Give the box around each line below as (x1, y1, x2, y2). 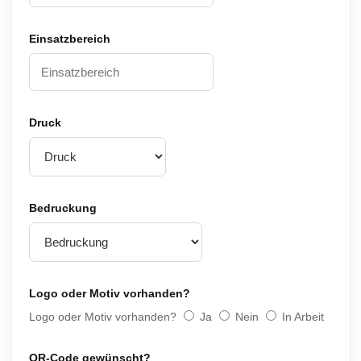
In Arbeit (282, 310, 325, 323)
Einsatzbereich (29, 32, 111, 45)
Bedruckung (29, 201, 98, 214)
